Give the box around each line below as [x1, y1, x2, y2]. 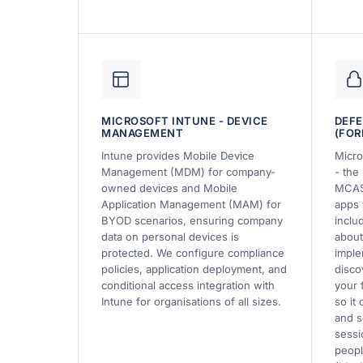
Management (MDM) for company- [101, 164, 275, 178]
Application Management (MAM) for [101, 197, 281, 211]
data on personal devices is [101, 229, 239, 243]
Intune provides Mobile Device [101, 148, 254, 162]
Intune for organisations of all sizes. [101, 294, 281, 308]
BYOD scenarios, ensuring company [101, 213, 283, 227]
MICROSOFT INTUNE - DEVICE [101, 113, 269, 127]
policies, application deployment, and [101, 262, 287, 275]
